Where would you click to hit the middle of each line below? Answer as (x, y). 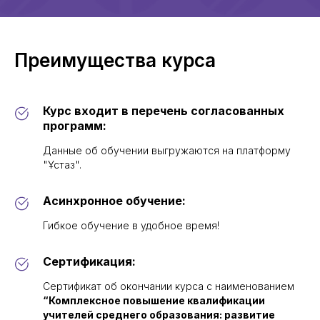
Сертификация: (89, 262)
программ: (75, 126)
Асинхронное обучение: (114, 201)
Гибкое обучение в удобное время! (131, 226)
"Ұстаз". (62, 165)
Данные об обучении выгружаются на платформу (167, 151)
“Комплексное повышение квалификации (154, 301)
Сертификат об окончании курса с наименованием (169, 286)
